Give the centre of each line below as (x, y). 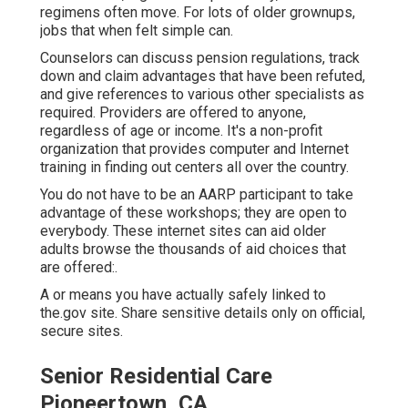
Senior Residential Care (156, 376)
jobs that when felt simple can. (137, 30)
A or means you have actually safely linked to (183, 294)
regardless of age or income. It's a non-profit (181, 130)
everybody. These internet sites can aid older (183, 230)
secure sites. (82, 331)
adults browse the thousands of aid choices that (193, 249)
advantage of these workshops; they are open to (194, 212)
